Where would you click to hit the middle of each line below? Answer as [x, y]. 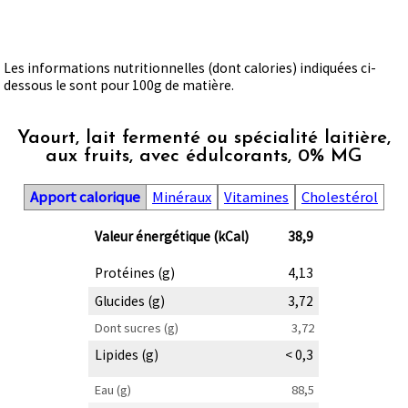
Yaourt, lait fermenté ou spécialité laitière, [204, 138]
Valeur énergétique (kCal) [171, 236]
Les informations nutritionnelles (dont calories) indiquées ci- [190, 68]
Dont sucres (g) [137, 327]
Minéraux [181, 197]
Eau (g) [113, 389]
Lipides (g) [126, 354]
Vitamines [256, 197]
